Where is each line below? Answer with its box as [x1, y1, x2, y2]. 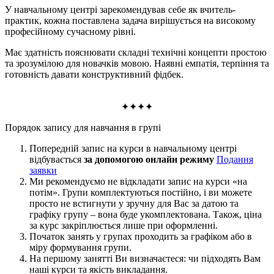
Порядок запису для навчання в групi [5, 122, 161, 133]
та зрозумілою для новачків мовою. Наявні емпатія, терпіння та [5, 57, 269, 68]
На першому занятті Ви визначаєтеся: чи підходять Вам [29, 253, 261, 264]
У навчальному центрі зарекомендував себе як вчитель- [5, 4, 235, 15]
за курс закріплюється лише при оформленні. [29, 220, 218, 231]
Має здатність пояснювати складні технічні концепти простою [5, 46, 267, 57]
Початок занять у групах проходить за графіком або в [29, 231, 252, 242]
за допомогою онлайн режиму [84, 154, 214, 165]
